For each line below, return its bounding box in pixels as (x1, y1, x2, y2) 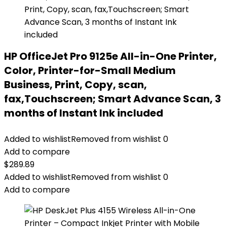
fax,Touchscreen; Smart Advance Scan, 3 (4, 92, 221, 106)
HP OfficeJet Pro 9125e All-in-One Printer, (4, 49, 217, 63)
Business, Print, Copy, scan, (4, 78, 147, 92)
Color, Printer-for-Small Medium (4, 63, 176, 78)
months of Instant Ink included (4, 106, 163, 120)
